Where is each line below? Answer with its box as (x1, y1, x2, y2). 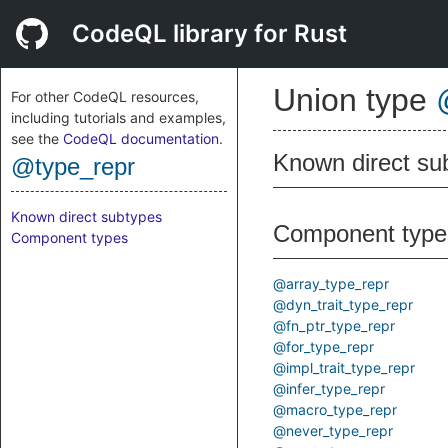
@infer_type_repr (273, 380, 385, 397)
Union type (273, 82, 436, 118)
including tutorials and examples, (11, 109, 226, 126)
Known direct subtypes (11, 208, 162, 225)
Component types (11, 229, 128, 246)
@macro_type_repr (273, 401, 397, 418)
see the (11, 130, 63, 147)
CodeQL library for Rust (72, 19, 347, 48)
